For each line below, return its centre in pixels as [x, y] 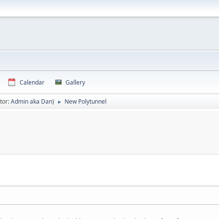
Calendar [32, 82]
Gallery [75, 82]
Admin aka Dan [32, 101]
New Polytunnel [86, 101]
